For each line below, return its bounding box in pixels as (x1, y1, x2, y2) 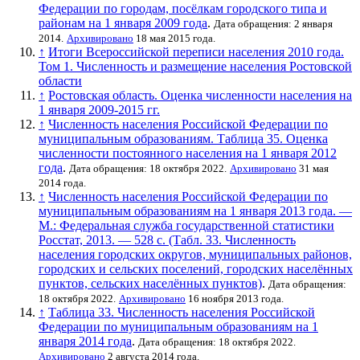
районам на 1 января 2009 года (39, 15, 207, 30)
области (39, 73, 82, 88)
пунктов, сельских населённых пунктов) (39, 276, 262, 290)
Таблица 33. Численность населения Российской (48, 305, 315, 319)
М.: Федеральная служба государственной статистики (39, 218, 334, 232)
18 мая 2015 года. (133, 31, 215, 44)
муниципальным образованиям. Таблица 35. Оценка (39, 131, 328, 145)
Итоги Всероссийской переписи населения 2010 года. (48, 44, 344, 59)
